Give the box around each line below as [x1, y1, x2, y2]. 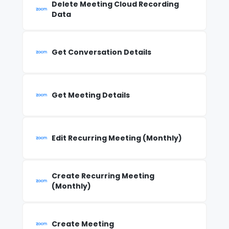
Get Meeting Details [51, 90, 130, 101]
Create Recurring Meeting [51, 171, 154, 181]
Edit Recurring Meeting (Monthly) [51, 133, 182, 144]
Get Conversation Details [51, 47, 151, 58]
